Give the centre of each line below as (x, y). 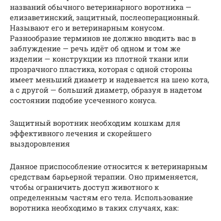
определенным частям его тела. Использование (101, 198)
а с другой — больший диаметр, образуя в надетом (106, 90)
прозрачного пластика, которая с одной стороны (101, 69)
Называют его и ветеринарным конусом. (87, 28)
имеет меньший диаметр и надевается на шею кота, (110, 80)
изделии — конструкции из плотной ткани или (99, 59)
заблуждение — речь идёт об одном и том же (95, 49)
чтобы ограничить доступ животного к (84, 187)
